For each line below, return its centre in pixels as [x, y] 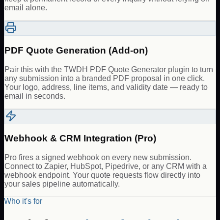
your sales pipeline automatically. [62, 184]
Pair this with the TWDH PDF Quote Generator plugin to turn [109, 69]
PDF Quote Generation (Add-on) [76, 50]
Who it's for [23, 201]
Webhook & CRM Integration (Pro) [80, 138]
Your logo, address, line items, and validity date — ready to [106, 87]
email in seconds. [35, 96]
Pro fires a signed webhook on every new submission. [98, 158]
